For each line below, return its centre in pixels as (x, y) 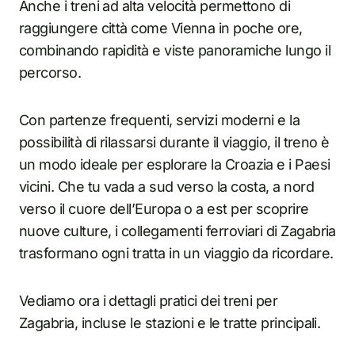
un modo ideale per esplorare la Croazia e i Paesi (175, 164)
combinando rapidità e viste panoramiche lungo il (175, 50)
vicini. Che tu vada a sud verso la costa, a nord (167, 187)
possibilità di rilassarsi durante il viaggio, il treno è (174, 142)
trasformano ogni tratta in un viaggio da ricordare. (176, 253)
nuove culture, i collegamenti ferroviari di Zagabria (177, 231)
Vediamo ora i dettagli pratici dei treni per (149, 301)
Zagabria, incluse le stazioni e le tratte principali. (170, 323)
